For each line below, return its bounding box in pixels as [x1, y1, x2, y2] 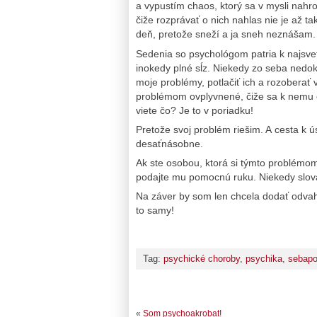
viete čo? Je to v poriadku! [136, 104, 253, 116]
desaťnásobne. [136, 137, 203, 149]
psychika [246, 253, 282, 265]
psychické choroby [163, 253, 240, 265]
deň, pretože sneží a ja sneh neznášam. [136, 28, 316, 40]
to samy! [136, 204, 174, 217]
